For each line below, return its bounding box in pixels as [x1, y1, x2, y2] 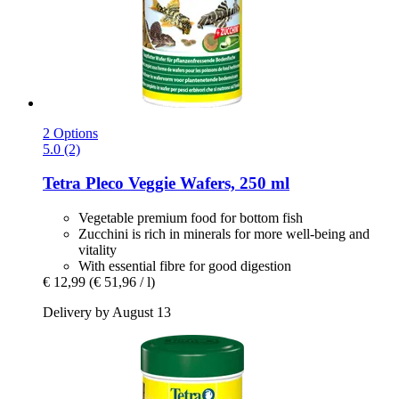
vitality [78, 241, 117, 257]
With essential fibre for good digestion [78, 257, 291, 273]
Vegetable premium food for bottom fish [78, 209, 303, 225]
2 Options [43, 125, 98, 141]
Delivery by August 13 [43, 304, 171, 320]
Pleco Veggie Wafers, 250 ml [81, 174, 289, 193]
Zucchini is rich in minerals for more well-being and [78, 225, 370, 241]
